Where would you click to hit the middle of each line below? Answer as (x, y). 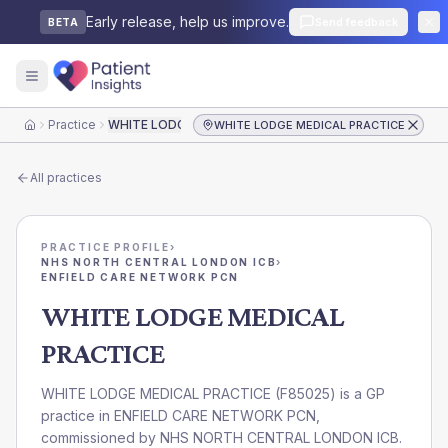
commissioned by (100, 437)
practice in (77, 415)
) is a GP (357, 393)
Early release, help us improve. (187, 21)
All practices (66, 177)
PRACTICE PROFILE (105, 247)
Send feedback (356, 22)
